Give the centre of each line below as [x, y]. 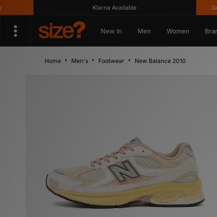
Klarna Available [97, 8]
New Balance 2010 [160, 61]
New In [111, 31]
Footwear [111, 61]
